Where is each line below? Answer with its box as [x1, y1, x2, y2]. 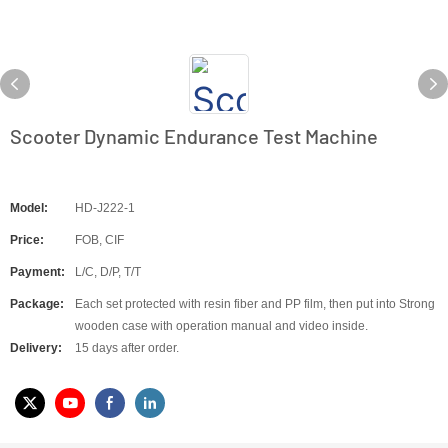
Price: [10, 233, 44, 247]
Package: [10, 297, 64, 311]
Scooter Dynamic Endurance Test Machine [10, 124, 378, 148]
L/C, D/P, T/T [75, 265, 141, 279]
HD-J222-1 [75, 201, 135, 215]
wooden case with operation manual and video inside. [75, 319, 368, 333]
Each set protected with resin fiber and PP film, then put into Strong [75, 297, 435, 311]
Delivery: [10, 341, 62, 355]
